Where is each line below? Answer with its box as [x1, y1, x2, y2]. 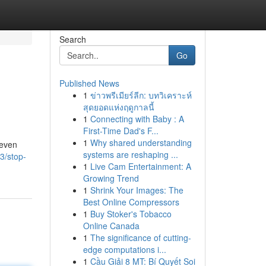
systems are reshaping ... [83, 148, 178, 160]
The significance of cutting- [90, 232, 191, 243]
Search [59, 33, 86, 45]
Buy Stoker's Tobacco [90, 208, 172, 220]
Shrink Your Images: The [90, 184, 183, 196]
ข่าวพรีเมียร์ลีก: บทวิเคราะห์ [90, 89, 192, 101]
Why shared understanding [90, 137, 192, 148]
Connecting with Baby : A [90, 113, 184, 125]
